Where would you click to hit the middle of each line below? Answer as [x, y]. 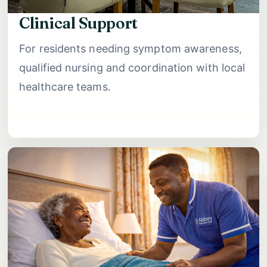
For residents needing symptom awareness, [131, 48]
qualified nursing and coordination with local [132, 67]
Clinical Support [78, 23]
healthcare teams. [65, 86]
